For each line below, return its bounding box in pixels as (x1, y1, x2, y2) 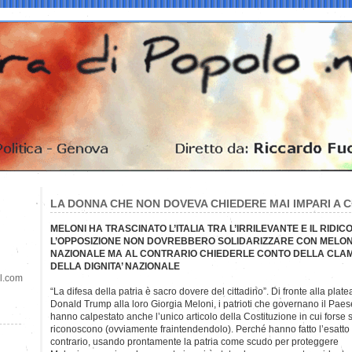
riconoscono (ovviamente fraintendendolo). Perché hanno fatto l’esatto (50, 323, 350, 335)
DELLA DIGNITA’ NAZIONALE (50, 260, 180, 272)
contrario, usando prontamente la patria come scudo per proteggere (50, 335, 339, 347)
